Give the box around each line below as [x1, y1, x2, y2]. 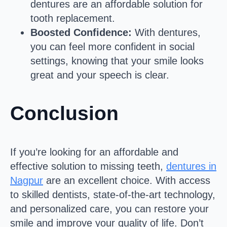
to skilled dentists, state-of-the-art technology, [10, 188, 215, 200]
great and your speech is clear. [30, 69, 169, 81]
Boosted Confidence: [30, 26, 132, 38]
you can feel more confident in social [30, 41, 195, 52]
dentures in [166, 160, 216, 172]
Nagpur [10, 174, 43, 186]
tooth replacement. [30, 12, 115, 24]
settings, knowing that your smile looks [30, 55, 204, 66]
